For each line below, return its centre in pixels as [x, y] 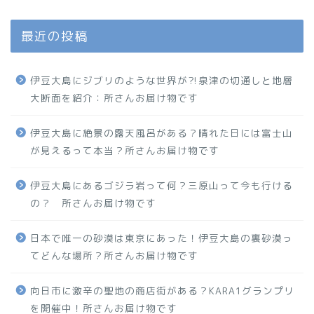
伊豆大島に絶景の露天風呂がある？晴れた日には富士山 [162, 132]
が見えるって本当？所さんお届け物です [125, 150]
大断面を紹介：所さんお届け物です [114, 97]
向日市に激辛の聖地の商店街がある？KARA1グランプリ [162, 290]
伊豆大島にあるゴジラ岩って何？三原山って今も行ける [162, 185]
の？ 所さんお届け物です [93, 203]
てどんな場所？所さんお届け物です [114, 255]
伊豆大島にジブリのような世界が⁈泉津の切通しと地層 [162, 80]
